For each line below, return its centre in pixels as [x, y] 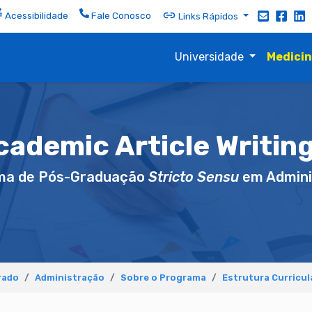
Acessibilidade [36, 15]
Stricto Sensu [193, 177]
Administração [70, 277]
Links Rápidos [209, 16]
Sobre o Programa [163, 277]
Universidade [210, 57]
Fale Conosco [120, 15]
